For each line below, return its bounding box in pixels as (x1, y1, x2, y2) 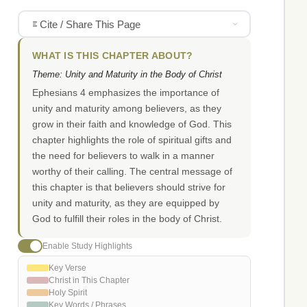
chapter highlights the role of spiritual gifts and (32, 134, 232, 146)
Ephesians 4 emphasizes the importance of (32, 87, 219, 99)
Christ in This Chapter (49, 275, 130, 286)
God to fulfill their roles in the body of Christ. (32, 213, 222, 225)
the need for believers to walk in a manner (32, 150, 214, 162)
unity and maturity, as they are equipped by (32, 197, 219, 209)
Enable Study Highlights (42, 241, 132, 251)
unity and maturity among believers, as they (32, 103, 221, 114)
